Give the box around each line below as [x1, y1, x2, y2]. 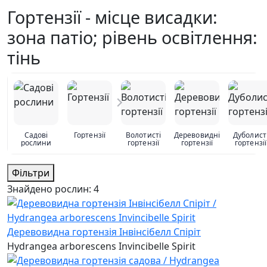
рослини [20, 137, 52, 148]
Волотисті [126, 129, 161, 140]
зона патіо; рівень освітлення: [7, 25, 257, 49]
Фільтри [12, 166, 49, 179]
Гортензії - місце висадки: [7, 5, 218, 29]
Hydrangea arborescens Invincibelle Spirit [7, 239, 195, 253]
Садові [24, 129, 48, 140]
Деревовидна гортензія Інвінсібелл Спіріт [7, 225, 201, 238]
